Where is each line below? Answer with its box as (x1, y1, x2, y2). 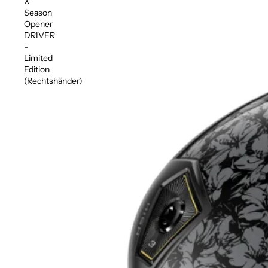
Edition (24, 63, 50, 75)
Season (24, 7, 52, 18)
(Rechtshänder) (24, 75, 83, 86)
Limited (24, 52, 53, 63)
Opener (24, 18, 53, 29)
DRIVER (24, 29, 55, 41)
